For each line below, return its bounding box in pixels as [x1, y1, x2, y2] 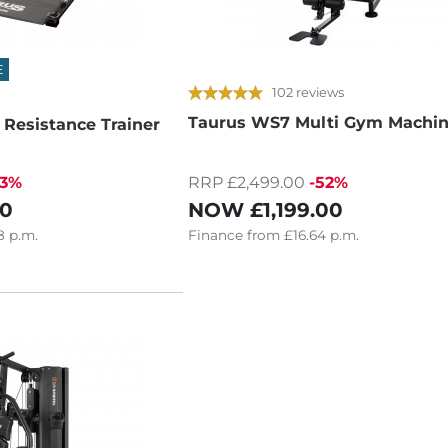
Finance [188, 226, 244, 243]
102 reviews [272, 84, 345, 101]
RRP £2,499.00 [188, 172, 306, 192]
